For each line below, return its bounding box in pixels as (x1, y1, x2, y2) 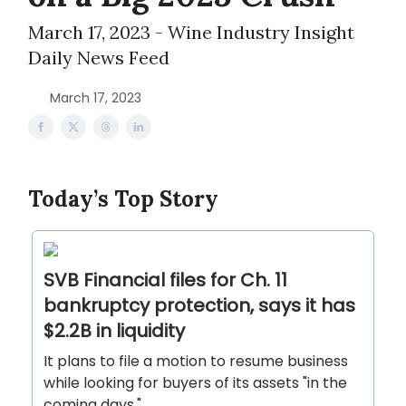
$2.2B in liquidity (43, 318, 185, 343)
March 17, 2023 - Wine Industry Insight (28, 21, 354, 43)
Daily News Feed (28, 46, 169, 69)
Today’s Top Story (28, 185, 218, 213)
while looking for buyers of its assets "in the (43, 372, 347, 393)
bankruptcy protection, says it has (43, 293, 355, 318)
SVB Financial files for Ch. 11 (43, 267, 287, 293)
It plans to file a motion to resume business (43, 351, 348, 372)
